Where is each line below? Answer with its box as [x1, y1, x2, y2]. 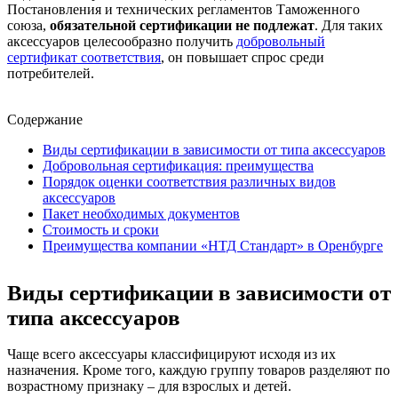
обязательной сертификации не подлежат [50, 18, 314, 34]
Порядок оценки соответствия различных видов [43, 174, 336, 190]
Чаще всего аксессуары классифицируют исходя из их [7, 346, 336, 362]
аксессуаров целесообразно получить [7, 34, 236, 50]
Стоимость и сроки [43, 222, 159, 238]
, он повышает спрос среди [161, 50, 324, 66]
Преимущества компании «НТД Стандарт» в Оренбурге [43, 238, 383, 254]
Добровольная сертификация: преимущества [43, 158, 314, 174]
